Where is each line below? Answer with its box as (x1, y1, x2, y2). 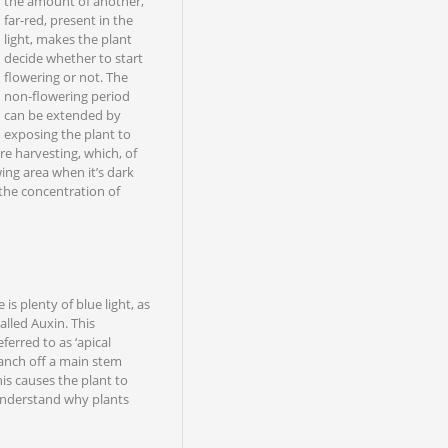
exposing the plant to (3, 125, 131, 143)
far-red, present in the (3, 11, 133, 29)
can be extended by (3, 106, 121, 124)
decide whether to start (3, 49, 143, 67)
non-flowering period (3, 87, 130, 105)
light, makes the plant (3, 30, 132, 48)
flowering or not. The (3, 68, 128, 86)
